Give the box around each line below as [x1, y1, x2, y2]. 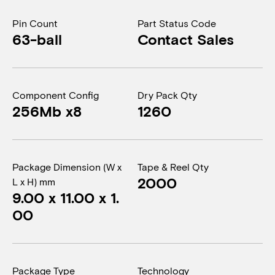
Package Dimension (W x [12, 161, 122, 172]
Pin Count [12, 17, 58, 29]
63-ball [12, 30, 62, 48]
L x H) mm [12, 176, 55, 187]
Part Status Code [137, 17, 216, 29]
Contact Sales [137, 30, 234, 48]
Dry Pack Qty [137, 89, 197, 101]
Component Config [12, 89, 99, 101]
